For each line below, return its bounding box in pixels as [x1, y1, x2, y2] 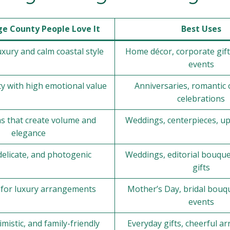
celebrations [177, 93, 225, 104]
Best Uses [181, 23, 221, 34]
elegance [11, 127, 46, 139]
